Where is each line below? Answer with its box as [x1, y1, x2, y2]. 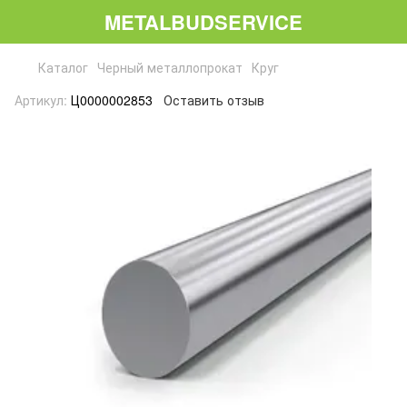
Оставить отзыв [164, 91, 264, 109]
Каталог [38, 58, 88, 76]
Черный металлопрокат [97, 58, 243, 76]
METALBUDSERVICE [104, 6, 303, 36]
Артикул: [15, 91, 67, 109]
